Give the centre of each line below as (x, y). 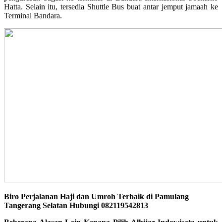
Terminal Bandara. (33, 15)
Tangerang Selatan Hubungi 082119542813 (76, 205)
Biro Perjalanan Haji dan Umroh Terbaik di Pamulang (96, 196)
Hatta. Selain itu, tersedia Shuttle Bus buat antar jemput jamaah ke (111, 6)
